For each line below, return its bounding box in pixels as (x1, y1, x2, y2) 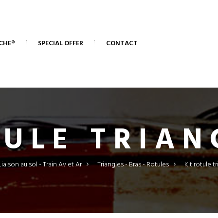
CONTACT (106, 38, 138, 49)
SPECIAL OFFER (38, 38, 83, 49)
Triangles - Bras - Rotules (97, 159, 169, 170)
